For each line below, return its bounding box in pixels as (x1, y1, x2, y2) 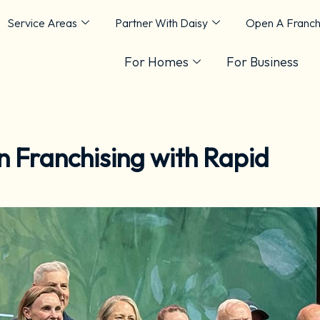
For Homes (124, 53, 189, 70)
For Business (226, 53, 299, 70)
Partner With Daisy (114, 15, 208, 30)
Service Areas (6, 15, 77, 30)
